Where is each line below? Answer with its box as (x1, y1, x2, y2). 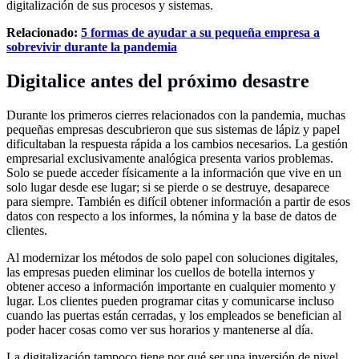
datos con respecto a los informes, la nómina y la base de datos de (6, 208, 337, 223)
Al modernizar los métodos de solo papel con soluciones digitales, (6, 250, 338, 264)
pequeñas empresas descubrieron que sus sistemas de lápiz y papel (6, 122, 340, 136)
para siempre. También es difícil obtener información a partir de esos (6, 194, 350, 208)
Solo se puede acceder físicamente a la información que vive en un (6, 165, 341, 179)
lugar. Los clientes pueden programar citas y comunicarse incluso (6, 293, 334, 308)
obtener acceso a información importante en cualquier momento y (6, 279, 336, 293)
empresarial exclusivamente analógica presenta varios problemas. (6, 151, 333, 165)
